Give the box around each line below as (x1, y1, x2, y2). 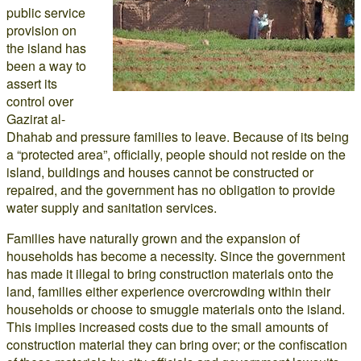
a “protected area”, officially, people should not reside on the (6, 145, 346, 164)
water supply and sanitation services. (6, 198, 217, 217)
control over (6, 92, 73, 110)
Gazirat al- (6, 110, 65, 128)
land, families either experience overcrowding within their (6, 282, 330, 301)
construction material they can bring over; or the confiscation (6, 335, 347, 354)
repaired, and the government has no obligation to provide (6, 180, 335, 199)
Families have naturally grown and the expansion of (6, 229, 300, 247)
